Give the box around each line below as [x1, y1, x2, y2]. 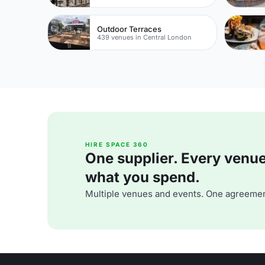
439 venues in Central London [97, 33, 192, 41]
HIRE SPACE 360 [85, 141, 148, 148]
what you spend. [85, 169, 200, 186]
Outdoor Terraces [97, 24, 162, 34]
